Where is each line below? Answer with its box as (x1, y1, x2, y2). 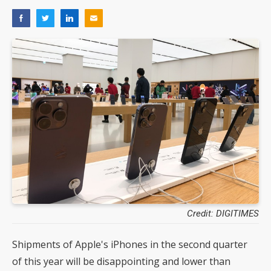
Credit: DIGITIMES (187, 207, 259, 219)
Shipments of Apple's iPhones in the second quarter (12, 237, 247, 251)
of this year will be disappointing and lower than (12, 254, 230, 268)
